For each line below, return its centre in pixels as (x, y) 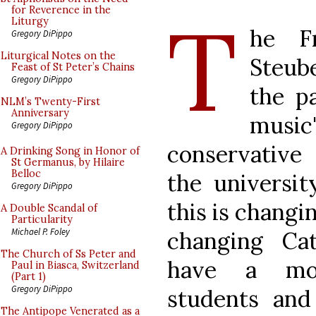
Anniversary (40, 113)
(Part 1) (29, 276)
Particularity (42, 219)
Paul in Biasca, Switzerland (75, 265)
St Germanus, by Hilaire (68, 162)
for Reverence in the (61, 10)
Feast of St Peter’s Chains (73, 67)
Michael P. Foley (41, 231)
